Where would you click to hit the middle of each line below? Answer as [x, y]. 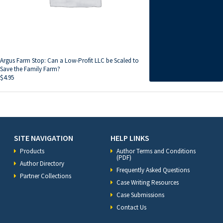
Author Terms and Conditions [156, 151]
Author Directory [42, 164]
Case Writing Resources [148, 183]
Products [32, 151]
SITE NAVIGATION [44, 138]
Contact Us [131, 208]
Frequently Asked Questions [153, 170]
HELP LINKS [130, 138]
